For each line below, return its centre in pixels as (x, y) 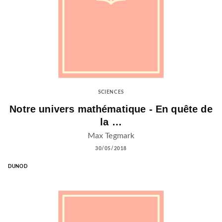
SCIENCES (111, 92)
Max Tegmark (111, 136)
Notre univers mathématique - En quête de (111, 109)
